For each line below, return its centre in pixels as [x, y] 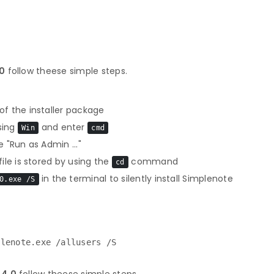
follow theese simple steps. [66, 71]
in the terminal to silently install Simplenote [136, 179]
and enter [63, 127]
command [153, 161]
